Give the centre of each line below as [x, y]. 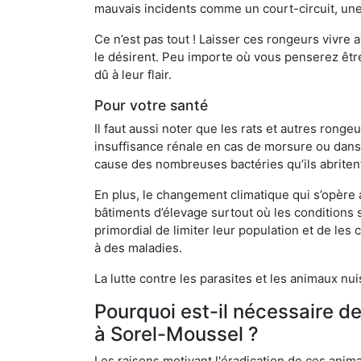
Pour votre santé [151, 105]
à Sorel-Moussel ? [176, 334]
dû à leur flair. [133, 74]
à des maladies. [138, 247]
